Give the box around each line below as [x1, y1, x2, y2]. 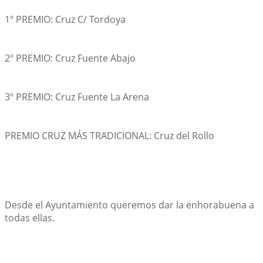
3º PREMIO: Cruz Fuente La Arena [5, 90, 149, 103]
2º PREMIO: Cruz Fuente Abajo [5, 52, 136, 65]
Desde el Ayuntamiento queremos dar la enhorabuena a [5, 198, 254, 211]
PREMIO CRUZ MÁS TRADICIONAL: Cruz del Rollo [5, 129, 214, 142]
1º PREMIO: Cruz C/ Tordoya [5, 13, 126, 26]
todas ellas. [5, 211, 55, 224]
